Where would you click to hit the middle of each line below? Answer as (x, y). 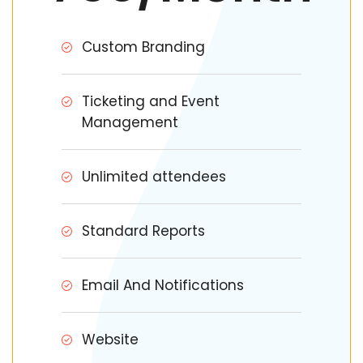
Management (130, 122)
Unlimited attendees (154, 177)
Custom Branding (143, 47)
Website (110, 340)
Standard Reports (143, 231)
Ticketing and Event (151, 101)
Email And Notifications (163, 285)
